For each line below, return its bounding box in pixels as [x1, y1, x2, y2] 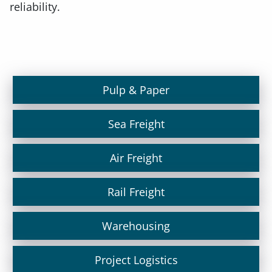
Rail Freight [107, 185, 165, 200]
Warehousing [102, 219, 170, 234]
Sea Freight [107, 117, 165, 132]
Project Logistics [94, 253, 178, 268]
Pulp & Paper [103, 83, 169, 98]
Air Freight [110, 151, 162, 166]
